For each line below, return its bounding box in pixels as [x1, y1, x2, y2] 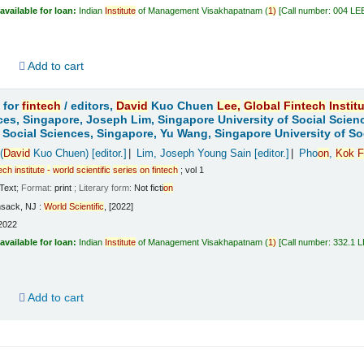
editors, [71, 99, 117, 112]
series [113, 164, 138, 175]
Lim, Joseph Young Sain [136, 147, 251, 159]
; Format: [16, 183, 55, 193]
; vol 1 [178, 164, 205, 175]
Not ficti [134, 183, 164, 193]
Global [244, 99, 281, 112]
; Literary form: [74, 183, 135, 193]
